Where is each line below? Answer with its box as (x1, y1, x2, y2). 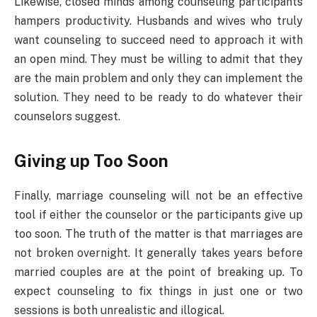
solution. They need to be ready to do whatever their (14, 90, 303, 104)
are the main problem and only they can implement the (14, 71, 303, 85)
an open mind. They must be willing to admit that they (14, 52, 303, 66)
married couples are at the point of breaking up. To (14, 265, 303, 279)
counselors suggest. (14, 109, 120, 123)
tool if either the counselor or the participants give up (14, 207, 303, 221)
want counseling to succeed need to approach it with (14, 33, 303, 47)
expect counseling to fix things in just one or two (14, 284, 303, 298)
